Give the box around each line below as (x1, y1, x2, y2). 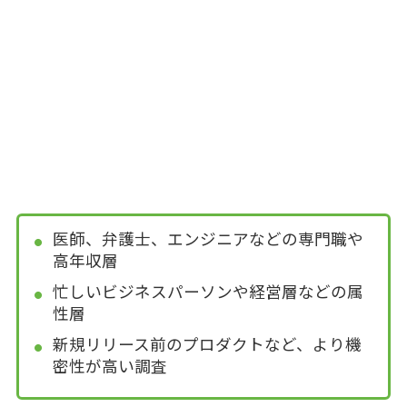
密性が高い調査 (53, 353, 168, 377)
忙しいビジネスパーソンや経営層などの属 (53, 279, 364, 303)
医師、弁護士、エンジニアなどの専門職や (53, 226, 364, 250)
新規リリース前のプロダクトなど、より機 (53, 332, 362, 355)
